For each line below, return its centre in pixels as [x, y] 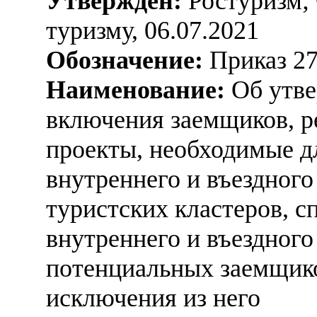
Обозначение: [125, 60]
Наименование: [136, 90]
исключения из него [153, 298]
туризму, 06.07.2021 [152, 30]
